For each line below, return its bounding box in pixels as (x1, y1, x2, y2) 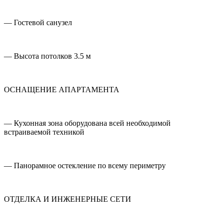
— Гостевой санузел (4, 18, 72, 27)
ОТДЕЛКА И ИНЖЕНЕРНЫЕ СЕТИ (4, 195, 131, 204)
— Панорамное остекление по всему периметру (4, 161, 166, 170)
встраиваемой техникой (4, 128, 84, 137)
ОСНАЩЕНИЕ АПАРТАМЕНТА (4, 85, 119, 94)
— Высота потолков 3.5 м (4, 52, 91, 61)
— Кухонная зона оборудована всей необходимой (4, 119, 171, 128)
